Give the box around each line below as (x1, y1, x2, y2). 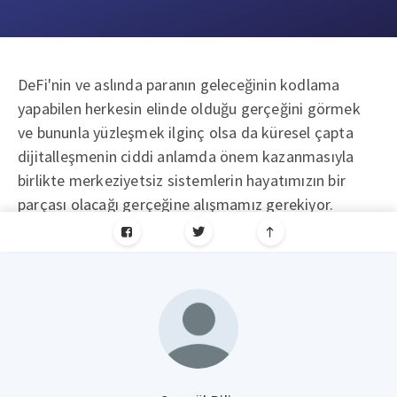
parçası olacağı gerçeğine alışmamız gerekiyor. (18, 194, 334, 215)
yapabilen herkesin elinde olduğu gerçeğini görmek (18, 98, 361, 120)
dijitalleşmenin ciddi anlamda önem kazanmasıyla (18, 146, 354, 167)
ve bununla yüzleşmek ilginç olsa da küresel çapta (18, 122, 354, 144)
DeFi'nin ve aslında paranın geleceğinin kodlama (18, 74, 340, 96)
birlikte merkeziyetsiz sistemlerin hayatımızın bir (18, 170, 346, 191)
